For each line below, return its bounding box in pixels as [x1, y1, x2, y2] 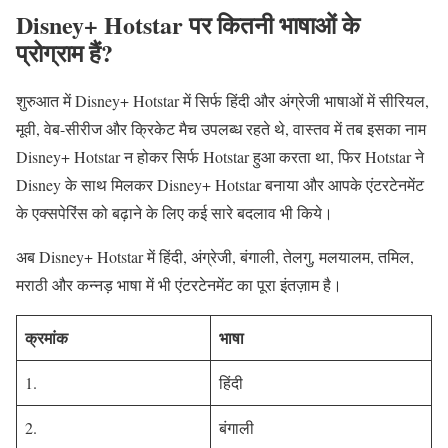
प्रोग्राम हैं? [16, 35, 113, 71]
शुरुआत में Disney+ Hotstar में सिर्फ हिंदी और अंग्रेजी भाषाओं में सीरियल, [16, 89, 429, 111]
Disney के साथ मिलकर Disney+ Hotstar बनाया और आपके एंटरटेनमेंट [16, 173, 424, 195]
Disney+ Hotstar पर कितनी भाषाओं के [16, 7, 360, 43]
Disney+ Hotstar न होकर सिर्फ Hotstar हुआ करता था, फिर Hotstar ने [16, 145, 424, 167]
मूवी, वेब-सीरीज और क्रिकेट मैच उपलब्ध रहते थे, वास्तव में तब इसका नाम [16, 117, 426, 139]
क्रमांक [25, 325, 68, 349]
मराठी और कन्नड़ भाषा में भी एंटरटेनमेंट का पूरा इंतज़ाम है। [16, 273, 342, 295]
